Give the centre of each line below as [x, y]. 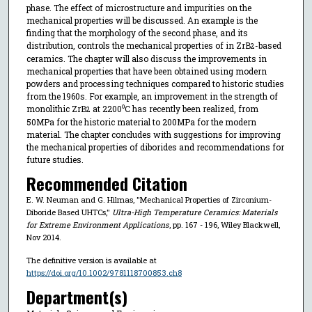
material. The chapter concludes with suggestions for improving [153, 134]
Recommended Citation [107, 184]
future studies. [55, 159]
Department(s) [77, 296]
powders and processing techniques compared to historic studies [155, 83]
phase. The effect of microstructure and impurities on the [139, 7]
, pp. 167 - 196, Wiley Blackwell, [224, 225]
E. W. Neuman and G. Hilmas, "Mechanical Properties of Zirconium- [149, 200]
